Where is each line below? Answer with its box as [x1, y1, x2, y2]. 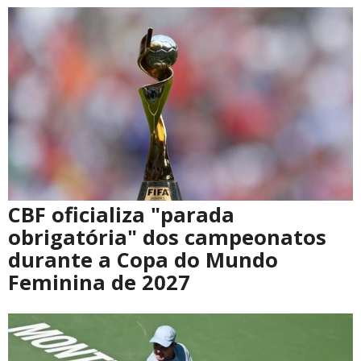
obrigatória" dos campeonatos [8, 222, 326, 251]
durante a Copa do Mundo [8, 245, 278, 274]
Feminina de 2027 [8, 268, 190, 297]
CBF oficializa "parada [8, 200, 234, 229]
